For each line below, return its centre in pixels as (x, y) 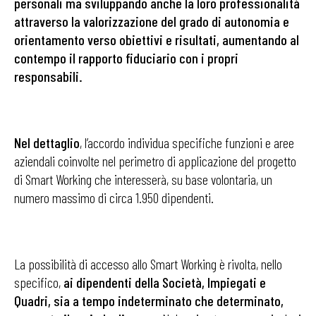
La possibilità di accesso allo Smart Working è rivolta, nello (148, 264)
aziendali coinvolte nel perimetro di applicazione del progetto (155, 161)
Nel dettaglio (47, 142)
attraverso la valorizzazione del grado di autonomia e (152, 21)
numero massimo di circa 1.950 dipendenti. (114, 197)
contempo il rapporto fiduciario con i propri (126, 58)
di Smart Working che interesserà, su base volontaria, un (143, 179)
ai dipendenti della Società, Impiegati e (165, 282)
